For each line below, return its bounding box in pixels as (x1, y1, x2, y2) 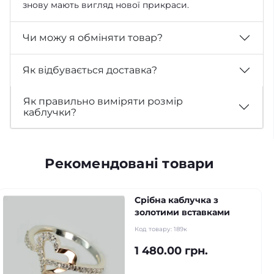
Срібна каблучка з (135, 194, 218, 206)
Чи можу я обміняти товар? (23, 31, 163, 43)
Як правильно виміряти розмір (23, 95, 183, 107)
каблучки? (23, 106, 76, 118)
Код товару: (135, 224, 174, 233)
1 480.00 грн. (135, 243, 208, 257)
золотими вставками (135, 206, 230, 218)
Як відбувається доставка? (23, 64, 157, 76)
